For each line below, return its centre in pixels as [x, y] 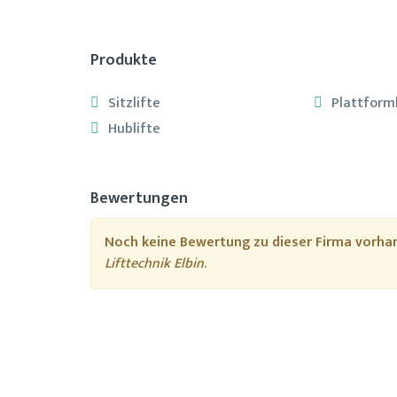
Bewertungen [139, 198]
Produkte [124, 60]
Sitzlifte [134, 103]
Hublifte [134, 129]
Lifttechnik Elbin [154, 264]
